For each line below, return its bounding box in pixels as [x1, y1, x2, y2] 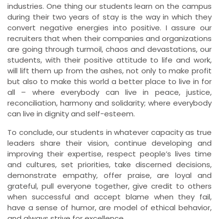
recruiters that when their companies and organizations [7, 33, 212, 44]
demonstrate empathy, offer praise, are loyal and [7, 170, 212, 180]
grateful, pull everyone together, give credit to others [7, 180, 212, 191]
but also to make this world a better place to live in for [7, 76, 212, 87]
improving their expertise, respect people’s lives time [7, 148, 212, 159]
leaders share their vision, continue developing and [7, 137, 212, 148]
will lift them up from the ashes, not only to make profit [7, 65, 212, 76]
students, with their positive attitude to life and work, [7, 54, 212, 65]
